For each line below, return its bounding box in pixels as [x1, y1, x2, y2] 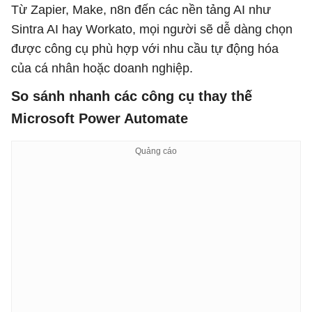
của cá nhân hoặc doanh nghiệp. [11, 61, 193, 75]
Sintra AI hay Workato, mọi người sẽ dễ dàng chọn [11, 22, 292, 36]
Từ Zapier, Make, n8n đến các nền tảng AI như [11, 3, 271, 17]
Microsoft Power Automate [11, 111, 188, 126]
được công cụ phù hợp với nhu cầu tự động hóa [11, 42, 279, 56]
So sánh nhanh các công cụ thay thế [11, 88, 252, 104]
